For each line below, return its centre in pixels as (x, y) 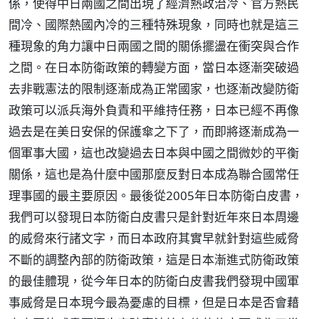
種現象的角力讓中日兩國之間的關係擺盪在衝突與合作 (154, 46)
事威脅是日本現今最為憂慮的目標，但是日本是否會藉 (154, 302)
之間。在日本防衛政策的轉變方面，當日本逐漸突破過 (154, 67)
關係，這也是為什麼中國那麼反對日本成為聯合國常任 (154, 174)
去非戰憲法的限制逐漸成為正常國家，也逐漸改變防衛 (154, 89)
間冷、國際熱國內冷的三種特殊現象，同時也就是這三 (154, 25)
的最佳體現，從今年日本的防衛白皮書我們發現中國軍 (154, 281)
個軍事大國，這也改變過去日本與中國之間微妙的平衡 (154, 153)
